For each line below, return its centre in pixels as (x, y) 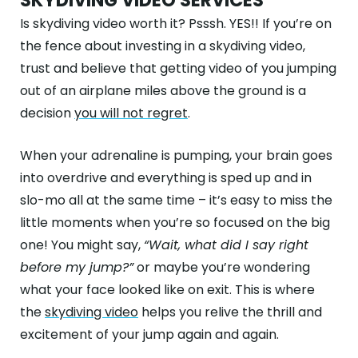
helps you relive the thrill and (230, 312)
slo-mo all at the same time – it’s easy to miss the (176, 200)
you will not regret (131, 113)
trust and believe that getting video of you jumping (178, 68)
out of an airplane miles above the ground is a (163, 91)
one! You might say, (82, 245)
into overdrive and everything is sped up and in (166, 178)
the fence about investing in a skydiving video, (163, 46)
